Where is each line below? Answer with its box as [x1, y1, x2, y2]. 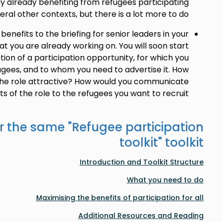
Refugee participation [71, 119, 204, 135]
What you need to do [126, 175, 204, 185]
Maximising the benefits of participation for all [36, 193, 204, 203]
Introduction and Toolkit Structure [79, 157, 204, 167]
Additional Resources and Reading [78, 211, 204, 221]
